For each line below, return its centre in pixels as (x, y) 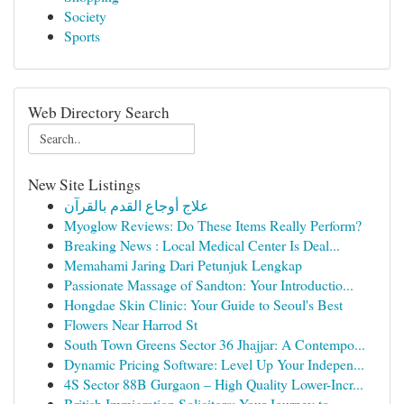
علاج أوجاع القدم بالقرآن (137, 205)
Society (85, 16)
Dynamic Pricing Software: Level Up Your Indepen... (214, 364)
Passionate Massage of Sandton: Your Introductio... (209, 285)
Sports (82, 36)
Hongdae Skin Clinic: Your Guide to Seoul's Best (203, 304)
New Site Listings (84, 184)
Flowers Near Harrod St (131, 324)
